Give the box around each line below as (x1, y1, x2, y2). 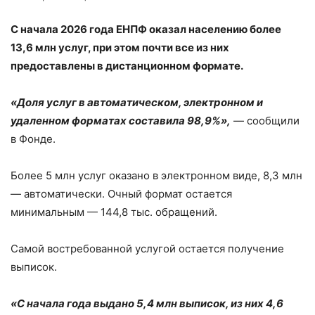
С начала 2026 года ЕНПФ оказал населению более (11, 22, 281, 36)
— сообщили (231, 113, 300, 127)
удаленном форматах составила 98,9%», (11, 113, 231, 127)
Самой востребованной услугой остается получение (11, 241, 284, 255)
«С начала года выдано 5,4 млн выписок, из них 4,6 (11, 296, 283, 310)
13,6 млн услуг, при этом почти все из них (11, 40, 229, 54)
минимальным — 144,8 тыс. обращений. (11, 205, 217, 219)
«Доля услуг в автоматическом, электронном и (11, 95, 263, 109)
